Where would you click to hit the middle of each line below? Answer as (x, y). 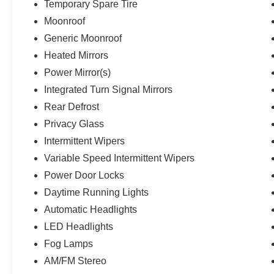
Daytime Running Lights (97, 193)
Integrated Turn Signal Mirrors (109, 90)
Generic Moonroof (83, 39)
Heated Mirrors (76, 56)
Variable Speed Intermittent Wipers (120, 158)
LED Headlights (79, 227)
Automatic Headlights (91, 210)
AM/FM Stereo (76, 261)
